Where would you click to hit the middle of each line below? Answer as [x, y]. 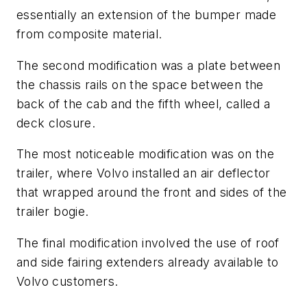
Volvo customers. [67, 281]
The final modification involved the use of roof [148, 243]
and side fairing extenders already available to [148, 262]
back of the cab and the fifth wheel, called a [143, 103]
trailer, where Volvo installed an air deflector [144, 173]
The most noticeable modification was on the [146, 154]
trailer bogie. [53, 212]
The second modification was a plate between [149, 65]
